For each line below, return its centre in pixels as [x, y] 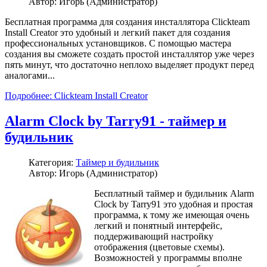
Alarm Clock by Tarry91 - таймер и [116, 121]
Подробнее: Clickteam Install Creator [76, 96]
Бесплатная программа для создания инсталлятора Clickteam [127, 22]
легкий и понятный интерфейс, [158, 226]
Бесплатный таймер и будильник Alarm [174, 194]
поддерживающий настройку [154, 237]
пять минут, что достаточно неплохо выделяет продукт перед [129, 65]
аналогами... [30, 76]
